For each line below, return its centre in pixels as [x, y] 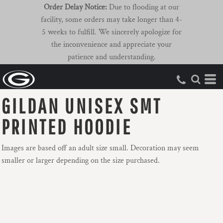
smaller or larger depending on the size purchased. [81, 161]
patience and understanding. [111, 57]
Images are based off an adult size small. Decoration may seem [100, 148]
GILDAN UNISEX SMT [82, 106]
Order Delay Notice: [75, 7]
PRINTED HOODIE [67, 127]
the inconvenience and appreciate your [111, 45]
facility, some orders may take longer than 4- [111, 20]
